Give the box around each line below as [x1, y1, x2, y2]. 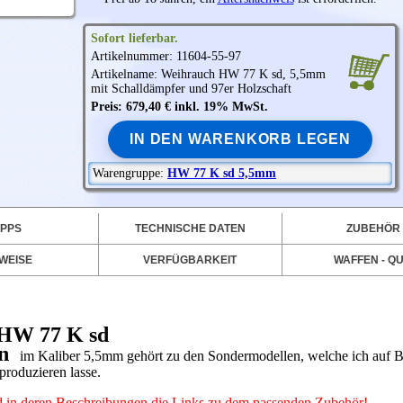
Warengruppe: [93, 166, 167, 180]
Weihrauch [161, 67, 215, 81]
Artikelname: [91, 67, 161, 81]
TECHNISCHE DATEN [134, 222, 246, 235]
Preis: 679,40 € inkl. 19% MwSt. [91, 100, 268, 113]
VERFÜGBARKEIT [143, 254, 237, 266]
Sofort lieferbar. [91, 31, 178, 45]
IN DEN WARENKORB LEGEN [130, 131, 351, 147]
